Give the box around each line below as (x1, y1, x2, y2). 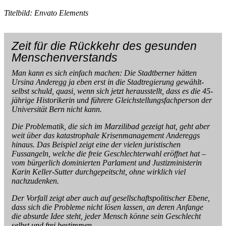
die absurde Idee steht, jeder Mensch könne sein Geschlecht (12, 211, 201, 220)
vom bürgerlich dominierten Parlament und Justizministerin (12, 158, 202, 167)
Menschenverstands (12, 50, 118, 64)
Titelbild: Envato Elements (4, 8, 88, 17)
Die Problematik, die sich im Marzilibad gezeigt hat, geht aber (12, 122, 210, 131)
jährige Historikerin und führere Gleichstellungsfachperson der (12, 95, 212, 104)
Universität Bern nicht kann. (12, 104, 102, 114)
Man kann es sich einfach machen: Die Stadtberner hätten (12, 68, 197, 77)
